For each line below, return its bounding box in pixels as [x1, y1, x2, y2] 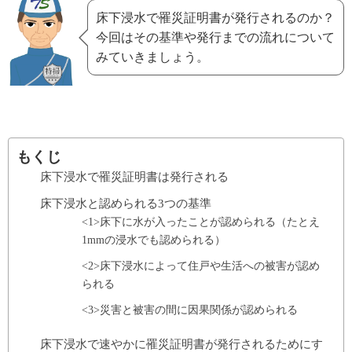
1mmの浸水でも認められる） [81, 233, 225, 246]
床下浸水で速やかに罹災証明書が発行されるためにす [40, 336, 323, 350]
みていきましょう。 [95, 50, 209, 64]
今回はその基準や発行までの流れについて [95, 31, 335, 45]
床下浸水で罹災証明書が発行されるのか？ [95, 11, 335, 25]
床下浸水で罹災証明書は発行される [40, 169, 229, 183]
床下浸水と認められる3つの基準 [40, 196, 211, 210]
